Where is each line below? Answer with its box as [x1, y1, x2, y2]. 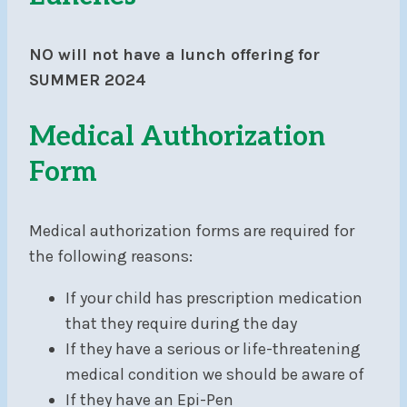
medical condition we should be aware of [65, 364, 364, 385]
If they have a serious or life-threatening [65, 339, 361, 360]
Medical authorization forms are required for [29, 221, 354, 242]
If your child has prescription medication [65, 288, 362, 309]
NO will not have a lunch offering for [29, 45, 320, 65]
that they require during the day [65, 313, 297, 334]
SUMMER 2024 [29, 70, 146, 91]
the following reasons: [29, 246, 193, 267]
